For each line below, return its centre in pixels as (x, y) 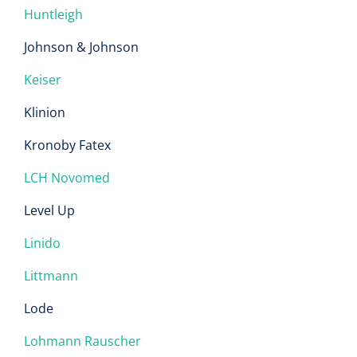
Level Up (49, 210)
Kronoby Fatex (67, 145)
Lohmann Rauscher (82, 341)
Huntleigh (53, 14)
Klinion (45, 112)
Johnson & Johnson (81, 47)
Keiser (43, 80)
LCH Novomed (67, 178)
